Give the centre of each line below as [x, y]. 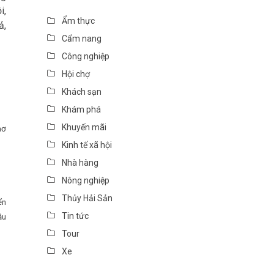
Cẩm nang [81, 39]
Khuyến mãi [84, 128]
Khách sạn [81, 92]
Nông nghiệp [85, 181]
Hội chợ [76, 74]
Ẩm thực [78, 21]
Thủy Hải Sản [87, 198]
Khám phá [81, 110]
